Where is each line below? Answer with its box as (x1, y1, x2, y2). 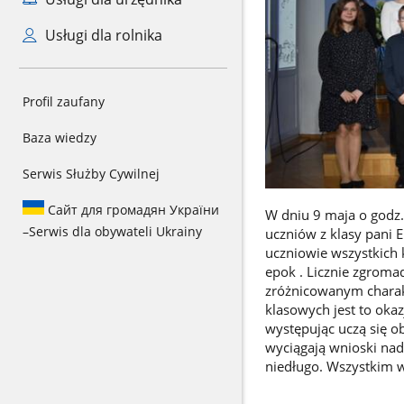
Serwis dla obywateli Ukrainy (29, 223, 202, 240)
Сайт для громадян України (44, 201, 219, 218)
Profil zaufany (23, 93, 105, 110)
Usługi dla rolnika (41, 25, 162, 45)
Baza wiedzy (23, 129, 96, 146)
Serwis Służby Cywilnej (23, 165, 160, 182)
